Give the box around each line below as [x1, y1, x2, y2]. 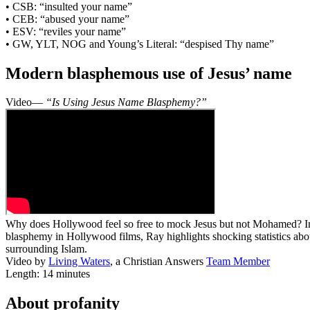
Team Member [206, 255, 270, 268]
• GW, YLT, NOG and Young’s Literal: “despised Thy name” [6, 37, 274, 50]
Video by [6, 255, 48, 268]
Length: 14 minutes [6, 268, 90, 280]
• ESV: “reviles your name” [6, 25, 126, 37]
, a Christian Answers [110, 255, 206, 268]
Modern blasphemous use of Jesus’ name [6, 64, 292, 82]
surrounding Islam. [6, 243, 87, 255]
